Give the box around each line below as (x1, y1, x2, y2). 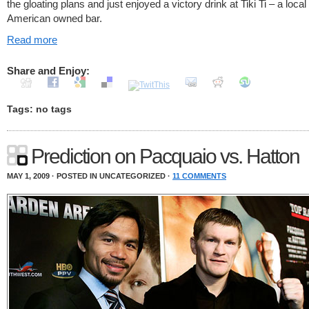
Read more (7, 34, 57, 46)
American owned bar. (7, 12, 105, 24)
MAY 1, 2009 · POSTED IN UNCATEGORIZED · (7, 172, 172, 180)
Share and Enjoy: (7, 65, 90, 77)
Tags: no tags (7, 104, 72, 114)
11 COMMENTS (172, 172, 226, 180)
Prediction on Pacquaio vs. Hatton (31, 145, 299, 168)
